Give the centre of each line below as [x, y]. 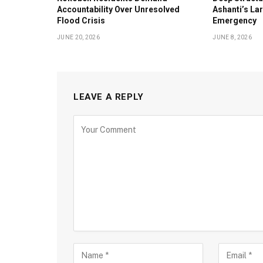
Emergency [235, 20]
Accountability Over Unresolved [118, 9]
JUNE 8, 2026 [232, 37]
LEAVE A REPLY [109, 97]
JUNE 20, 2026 [78, 37]
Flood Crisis [81, 20]
